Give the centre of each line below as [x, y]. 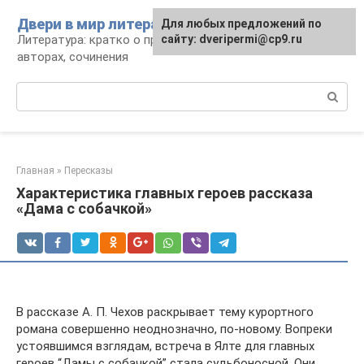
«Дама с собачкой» [84, 208]
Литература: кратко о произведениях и [128, 40]
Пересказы [89, 171]
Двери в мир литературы [106, 24]
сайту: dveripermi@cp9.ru [232, 39]
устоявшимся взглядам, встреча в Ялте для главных [165, 346]
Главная [35, 171]
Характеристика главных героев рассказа [165, 193]
